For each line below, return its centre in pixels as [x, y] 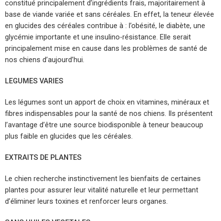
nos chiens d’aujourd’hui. [45, 60]
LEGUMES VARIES [34, 81]
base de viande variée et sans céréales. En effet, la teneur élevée [110, 14]
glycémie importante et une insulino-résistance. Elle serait [98, 37]
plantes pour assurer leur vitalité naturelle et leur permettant [102, 190]
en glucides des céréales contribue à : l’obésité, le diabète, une [105, 26]
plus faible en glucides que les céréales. [69, 136]
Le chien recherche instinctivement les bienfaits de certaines [103, 179]
